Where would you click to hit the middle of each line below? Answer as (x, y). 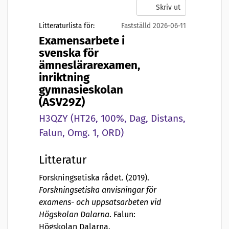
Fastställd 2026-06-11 (154, 26)
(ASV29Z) (62, 102)
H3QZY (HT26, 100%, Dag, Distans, (112, 119)
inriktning (64, 78)
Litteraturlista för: (67, 26)
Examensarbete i (82, 41)
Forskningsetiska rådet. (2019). (94, 177)
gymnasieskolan (81, 90)
